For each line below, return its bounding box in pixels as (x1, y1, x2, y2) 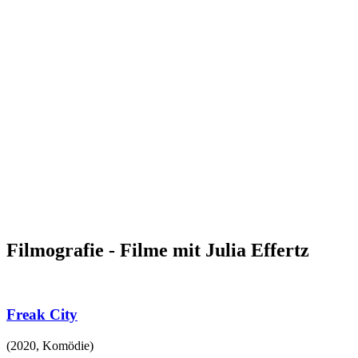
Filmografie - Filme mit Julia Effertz (6, 239, 309, 261)
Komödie (42, 338, 89, 352)
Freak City (6, 306, 78, 324)
